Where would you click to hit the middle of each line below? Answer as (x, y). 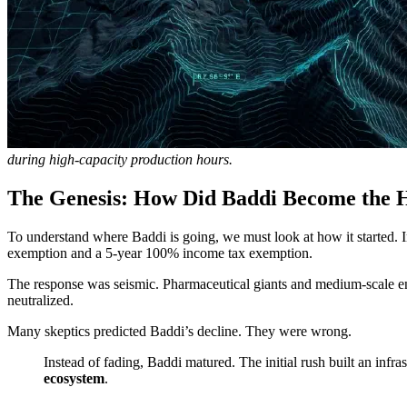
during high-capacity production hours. (120, 160)
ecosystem (74, 378)
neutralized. (40, 300)
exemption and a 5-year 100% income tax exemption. (160, 253)
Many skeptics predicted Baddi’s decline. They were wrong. (179, 331)
